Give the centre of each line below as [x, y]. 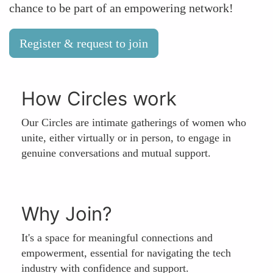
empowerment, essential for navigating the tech [126, 253]
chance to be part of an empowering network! [121, 8]
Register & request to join [84, 43]
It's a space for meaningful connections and [117, 238]
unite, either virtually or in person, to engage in [126, 138]
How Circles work [99, 98]
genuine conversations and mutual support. [116, 153]
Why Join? [67, 214]
